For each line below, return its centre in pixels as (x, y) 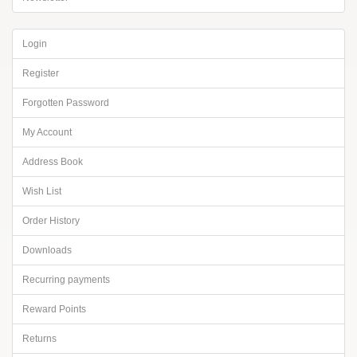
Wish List (42, 191)
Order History (51, 221)
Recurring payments (66, 280)
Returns (39, 339)
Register (41, 73)
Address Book (53, 162)
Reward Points (54, 309)
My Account (47, 132)
